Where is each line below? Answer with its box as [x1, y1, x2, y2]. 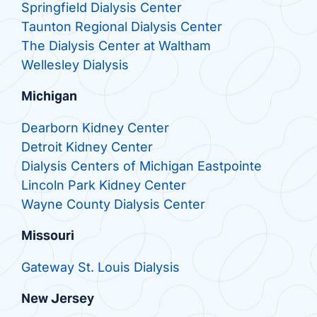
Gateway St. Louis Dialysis [21, 260, 180, 275]
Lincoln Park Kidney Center [21, 178, 186, 193]
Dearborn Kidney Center [21, 120, 169, 136]
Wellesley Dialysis [21, 57, 129, 73]
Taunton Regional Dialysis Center [21, 19, 222, 35]
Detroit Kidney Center [21, 139, 153, 155]
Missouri [21, 227, 74, 244]
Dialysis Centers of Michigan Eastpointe [21, 158, 262, 174]
